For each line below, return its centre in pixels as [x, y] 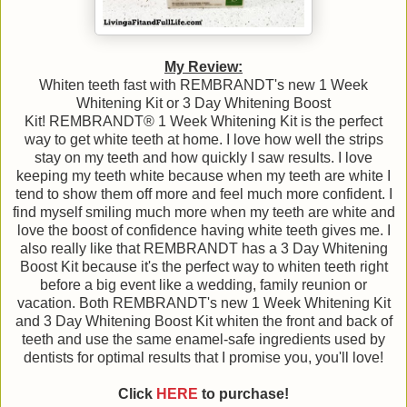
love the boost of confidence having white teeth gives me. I [203, 231]
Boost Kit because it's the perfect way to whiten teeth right [203, 267]
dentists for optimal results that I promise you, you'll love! [203, 358]
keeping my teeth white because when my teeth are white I [203, 176]
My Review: [203, 67]
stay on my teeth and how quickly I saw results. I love [203, 158]
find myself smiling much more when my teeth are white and [203, 213]
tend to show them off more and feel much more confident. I [203, 194]
